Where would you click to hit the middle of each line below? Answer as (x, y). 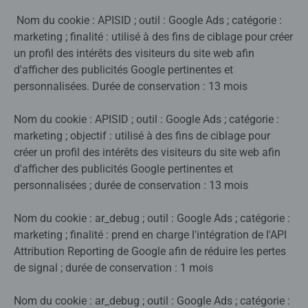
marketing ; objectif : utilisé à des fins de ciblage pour (142, 136)
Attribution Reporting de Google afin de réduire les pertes (150, 252)
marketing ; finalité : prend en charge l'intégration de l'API (150, 235)
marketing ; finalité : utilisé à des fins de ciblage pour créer (153, 37)
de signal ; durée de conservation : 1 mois (113, 268)
